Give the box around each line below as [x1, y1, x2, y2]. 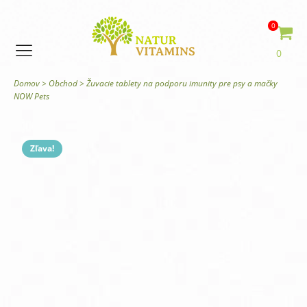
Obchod [49, 77, 77, 89]
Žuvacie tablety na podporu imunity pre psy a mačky [86, 77, 278, 89]
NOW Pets [14, 90, 49, 102]
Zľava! [30, 143, 54, 154]
